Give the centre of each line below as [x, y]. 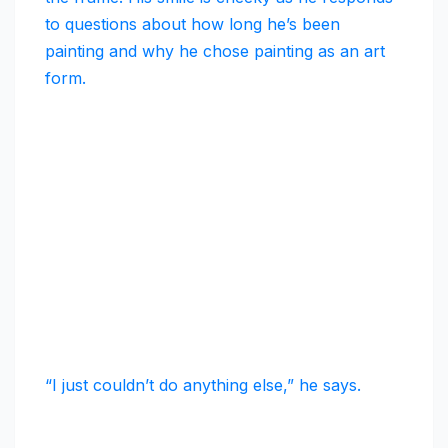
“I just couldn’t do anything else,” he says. [203, 385]
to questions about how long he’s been [192, 24]
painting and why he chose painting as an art [215, 51]
